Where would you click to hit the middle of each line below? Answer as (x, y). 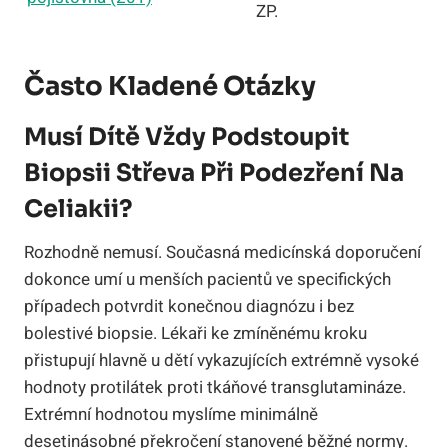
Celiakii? (78, 208)
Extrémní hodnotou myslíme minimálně (171, 414)
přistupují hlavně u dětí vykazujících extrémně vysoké (221, 360)
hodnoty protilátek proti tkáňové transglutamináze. (215, 387)
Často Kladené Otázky (170, 86)
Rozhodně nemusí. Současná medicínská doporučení (222, 252)
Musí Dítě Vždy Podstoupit (186, 136)
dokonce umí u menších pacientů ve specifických (207, 279)
